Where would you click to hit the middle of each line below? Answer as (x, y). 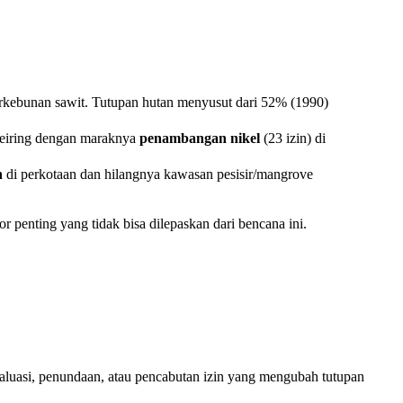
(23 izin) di (293, 139)
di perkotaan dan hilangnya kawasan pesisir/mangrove (158, 175)
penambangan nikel (200, 139)
